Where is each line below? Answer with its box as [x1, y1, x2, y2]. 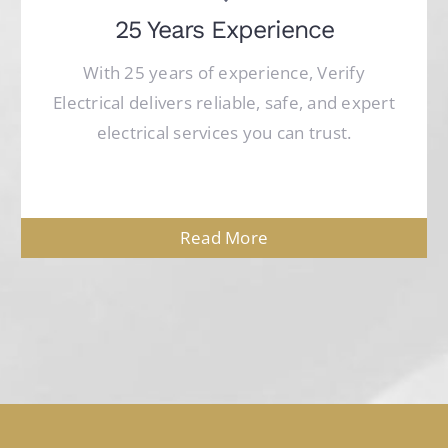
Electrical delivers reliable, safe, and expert [53, 90, 395, 114]
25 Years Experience [114, 14, 334, 44]
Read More [179, 225, 269, 249]
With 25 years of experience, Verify [83, 60, 365, 84]
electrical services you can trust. [96, 120, 352, 144]
